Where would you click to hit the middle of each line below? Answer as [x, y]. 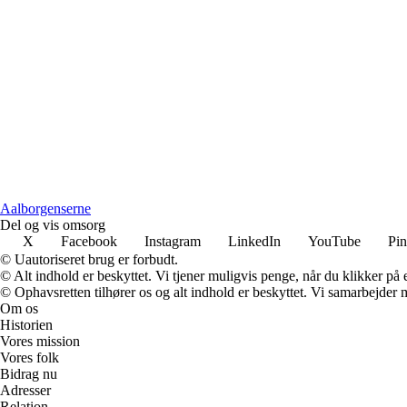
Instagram [173, 241]
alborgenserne [51, 208]
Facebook [89, 241]
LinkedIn [254, 241]
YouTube [334, 241]
